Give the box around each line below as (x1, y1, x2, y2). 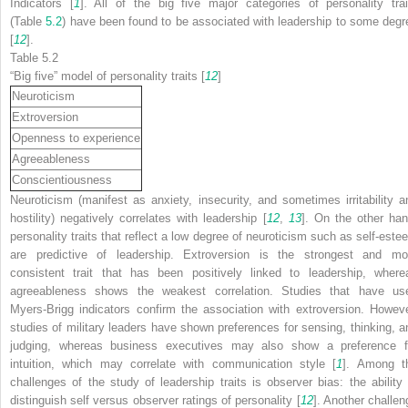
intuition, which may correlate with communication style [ (10, 356, 337, 371)
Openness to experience (12, 130, 140, 145)
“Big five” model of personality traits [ (10, 68, 205, 83)
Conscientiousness (12, 172, 112, 187)
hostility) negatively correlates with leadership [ (10, 210, 267, 225)
